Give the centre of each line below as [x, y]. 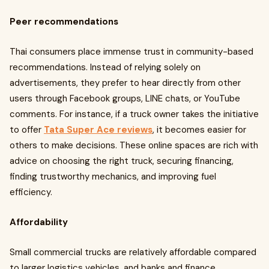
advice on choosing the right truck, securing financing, [122, 161]
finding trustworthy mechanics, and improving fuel [113, 177]
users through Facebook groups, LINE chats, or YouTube [125, 98]
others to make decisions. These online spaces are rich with [134, 145]
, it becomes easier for [199, 130]
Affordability [40, 222]
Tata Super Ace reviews [98, 130]
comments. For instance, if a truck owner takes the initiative [134, 114]
